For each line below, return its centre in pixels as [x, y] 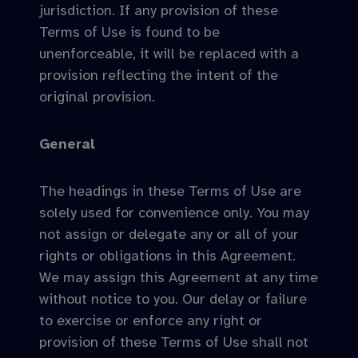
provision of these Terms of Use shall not [174, 342]
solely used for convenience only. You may [174, 213]
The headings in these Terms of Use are [170, 191]
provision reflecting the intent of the [159, 75]
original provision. [97, 97]
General [67, 144]
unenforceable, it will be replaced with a [169, 54]
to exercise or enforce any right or [151, 320]
